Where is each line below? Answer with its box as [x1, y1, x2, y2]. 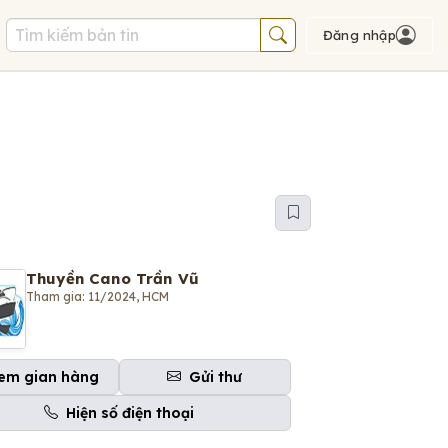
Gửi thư [189, 367, 243, 386]
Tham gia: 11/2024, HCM [26, 288, 169, 304]
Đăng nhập [322, 27, 396, 43]
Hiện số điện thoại [65, 403, 194, 422]
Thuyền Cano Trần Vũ [26, 268, 199, 288]
